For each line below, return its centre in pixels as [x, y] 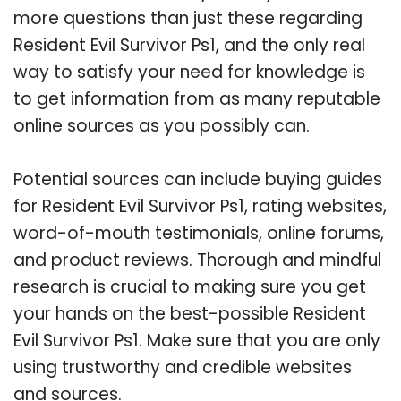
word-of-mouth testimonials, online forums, [199, 233]
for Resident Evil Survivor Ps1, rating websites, [200, 206]
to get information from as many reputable [197, 98]
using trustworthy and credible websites [183, 367]
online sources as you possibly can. [162, 125]
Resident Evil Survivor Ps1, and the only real [189, 45]
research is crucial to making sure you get [190, 286]
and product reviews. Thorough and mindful [197, 260]
